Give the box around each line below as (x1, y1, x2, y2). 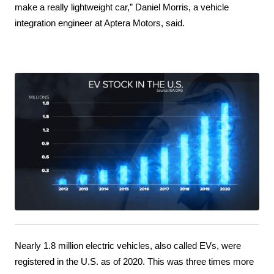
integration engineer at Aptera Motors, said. (15, 18, 185, 29)
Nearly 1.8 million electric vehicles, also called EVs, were (15, 240, 242, 251)
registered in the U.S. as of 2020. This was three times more (15, 256, 254, 267)
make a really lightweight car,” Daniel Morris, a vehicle (15, 2, 229, 13)
